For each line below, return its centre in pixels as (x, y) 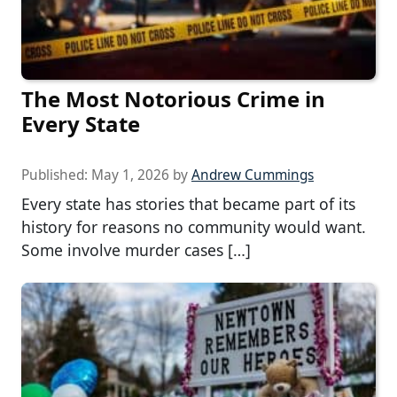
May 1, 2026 (130, 175)
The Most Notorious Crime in (173, 99)
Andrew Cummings (253, 175)
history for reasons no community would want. (194, 227)
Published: (56, 175)
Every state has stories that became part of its (188, 204)
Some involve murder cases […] (136, 250)
